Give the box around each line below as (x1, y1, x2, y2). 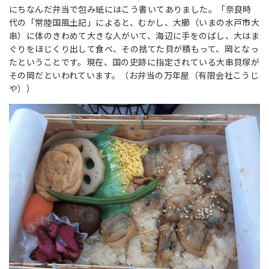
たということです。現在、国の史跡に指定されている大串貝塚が (9, 56, 260, 68)
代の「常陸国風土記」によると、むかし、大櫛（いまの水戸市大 (9, 16, 260, 29)
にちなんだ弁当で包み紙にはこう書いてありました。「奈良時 (9, 3, 252, 16)
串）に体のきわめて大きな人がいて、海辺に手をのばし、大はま (9, 29, 260, 42)
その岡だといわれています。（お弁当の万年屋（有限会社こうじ (9, 69, 259, 82)
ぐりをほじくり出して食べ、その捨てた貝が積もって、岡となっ (9, 43, 259, 55)
